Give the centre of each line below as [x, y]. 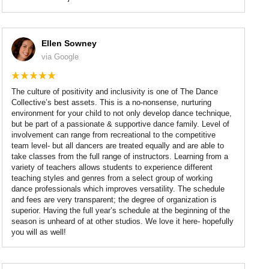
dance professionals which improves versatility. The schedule [118, 189]
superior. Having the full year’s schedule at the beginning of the [121, 211]
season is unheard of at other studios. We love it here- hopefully [123, 222]
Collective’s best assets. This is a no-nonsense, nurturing [112, 103]
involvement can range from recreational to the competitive [114, 135]
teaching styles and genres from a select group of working [112, 178]
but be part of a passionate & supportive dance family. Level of [121, 124]
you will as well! [39, 232]
